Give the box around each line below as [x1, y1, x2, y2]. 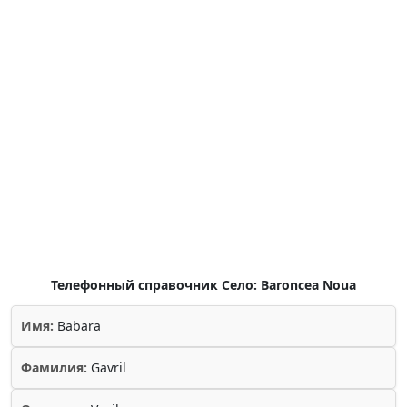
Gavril [87, 359, 126, 376]
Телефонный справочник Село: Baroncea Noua [51, 276, 356, 293]
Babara [54, 317, 101, 334]
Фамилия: [21, 359, 87, 376]
